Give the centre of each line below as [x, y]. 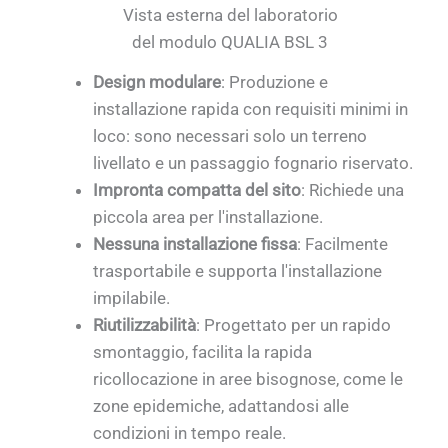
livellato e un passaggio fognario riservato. [253, 163]
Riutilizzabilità [145, 325]
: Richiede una [353, 190]
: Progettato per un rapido [294, 325]
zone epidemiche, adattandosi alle [221, 406]
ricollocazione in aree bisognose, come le [248, 379]
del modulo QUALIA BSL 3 [230, 41]
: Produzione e [275, 82]
